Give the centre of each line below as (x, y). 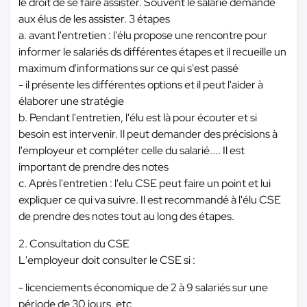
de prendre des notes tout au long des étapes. (126, 216)
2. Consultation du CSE (74, 244)
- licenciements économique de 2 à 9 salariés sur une (143, 287)
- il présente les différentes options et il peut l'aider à (141, 85)
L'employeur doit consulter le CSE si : (107, 260)
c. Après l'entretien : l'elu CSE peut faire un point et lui (145, 183)
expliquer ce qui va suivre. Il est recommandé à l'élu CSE (150, 200)
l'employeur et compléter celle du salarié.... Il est (132, 150)
